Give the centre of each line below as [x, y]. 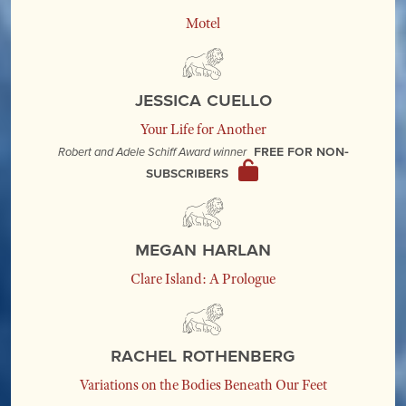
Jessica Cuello [203, 98]
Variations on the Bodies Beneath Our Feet [203, 385]
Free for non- [301, 150]
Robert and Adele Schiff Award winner [152, 152]
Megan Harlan [203, 249]
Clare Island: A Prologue [203, 279]
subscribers [188, 172]
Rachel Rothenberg [203, 355]
